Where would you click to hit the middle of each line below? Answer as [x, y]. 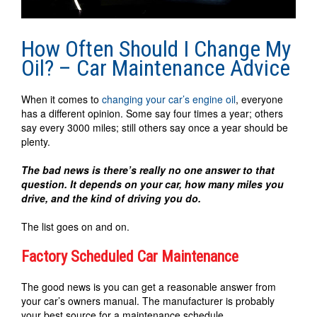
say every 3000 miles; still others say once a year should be [155, 127]
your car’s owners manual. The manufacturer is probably [148, 300]
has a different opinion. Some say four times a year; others [152, 113]
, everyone [259, 99]
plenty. [36, 141]
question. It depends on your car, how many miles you [152, 184]
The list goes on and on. [75, 226]
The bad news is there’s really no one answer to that [148, 169]
